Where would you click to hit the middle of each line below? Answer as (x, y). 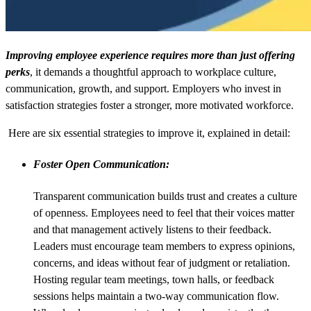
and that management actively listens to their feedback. (152, 229)
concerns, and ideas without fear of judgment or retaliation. (162, 262)
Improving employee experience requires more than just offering (150, 56)
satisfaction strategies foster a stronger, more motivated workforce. (150, 106)
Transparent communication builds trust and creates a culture (165, 196)
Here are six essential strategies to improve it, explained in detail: (148, 133)
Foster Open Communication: (101, 165)
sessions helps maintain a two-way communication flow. (156, 296)
